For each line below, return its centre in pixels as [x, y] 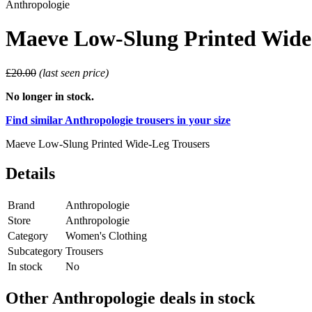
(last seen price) [74, 72]
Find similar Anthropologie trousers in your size [118, 120]
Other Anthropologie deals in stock [130, 298]
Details [30, 173]
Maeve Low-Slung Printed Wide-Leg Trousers [108, 143]
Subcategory [35, 251]
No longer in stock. [50, 96]
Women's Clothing [106, 235]
